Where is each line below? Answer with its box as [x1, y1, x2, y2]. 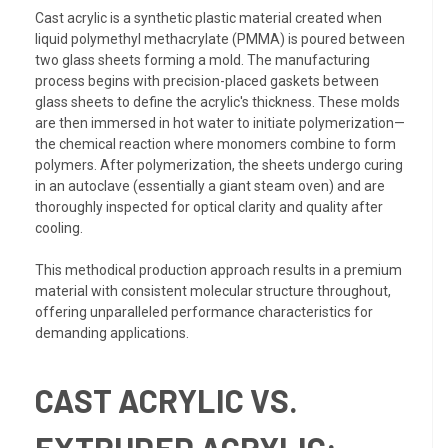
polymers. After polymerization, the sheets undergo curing [35, 157, 403, 174]
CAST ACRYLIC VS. [35, 381, 298, 420]
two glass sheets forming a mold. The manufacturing [35, 52, 370, 69]
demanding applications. [35, 325, 189, 342]
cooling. [35, 220, 83, 237]
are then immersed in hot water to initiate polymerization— [35, 115, 405, 132]
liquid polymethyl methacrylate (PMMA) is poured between [35, 31, 405, 48]
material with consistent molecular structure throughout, [35, 283, 391, 300]
